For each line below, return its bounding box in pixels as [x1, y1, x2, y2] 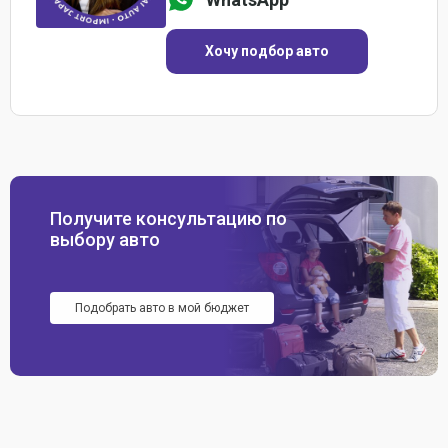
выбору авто [50, 229, 160, 251]
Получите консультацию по [50, 208, 287, 230]
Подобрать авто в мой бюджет [75, 301, 249, 316]
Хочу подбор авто [205, 43, 329, 60]
